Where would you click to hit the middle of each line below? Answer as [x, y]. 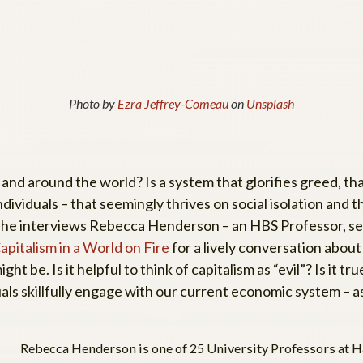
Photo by [93, 103]
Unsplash [270, 103]
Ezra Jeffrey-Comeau [173, 103]
